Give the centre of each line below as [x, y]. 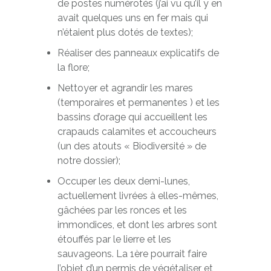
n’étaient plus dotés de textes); [125, 32]
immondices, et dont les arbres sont [137, 225]
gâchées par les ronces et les [122, 210]
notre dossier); [89, 161]
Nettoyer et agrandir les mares [125, 88]
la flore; [73, 67]
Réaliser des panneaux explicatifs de [138, 53]
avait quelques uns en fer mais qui [132, 18]
